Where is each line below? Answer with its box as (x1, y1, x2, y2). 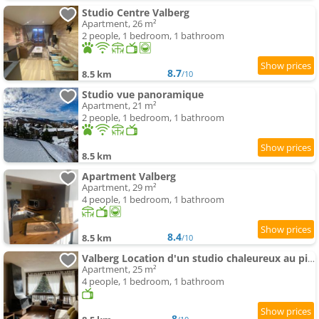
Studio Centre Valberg (82, 6, 189, 20)
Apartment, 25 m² (82, 263, 157, 276)
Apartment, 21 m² (82, 99, 157, 113)
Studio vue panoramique (82, 88, 204, 102)
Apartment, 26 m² (82, 17, 157, 31)
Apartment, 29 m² (82, 181, 157, 194)
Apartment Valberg (82, 169, 176, 184)
